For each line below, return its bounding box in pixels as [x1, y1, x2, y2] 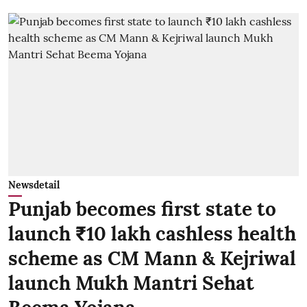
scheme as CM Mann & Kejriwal [8, 246, 296, 271]
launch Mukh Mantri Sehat [8, 271, 254, 296]
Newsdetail [8, 179, 60, 192]
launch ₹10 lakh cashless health [8, 221, 296, 247]
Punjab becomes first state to [8, 197, 276, 222]
